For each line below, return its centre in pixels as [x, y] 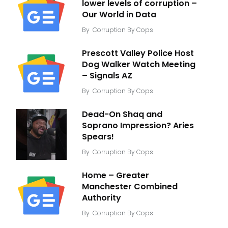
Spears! [98, 136]
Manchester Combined [130, 186]
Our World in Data [119, 14]
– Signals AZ [107, 75]
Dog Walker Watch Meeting [139, 64]
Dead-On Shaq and [122, 114]
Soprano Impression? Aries [138, 125]
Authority [102, 197]
